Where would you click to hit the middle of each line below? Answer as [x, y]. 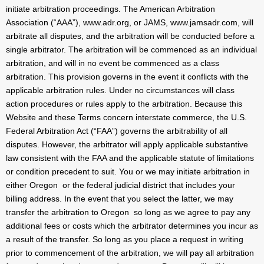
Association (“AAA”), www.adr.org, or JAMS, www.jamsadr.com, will [130, 23]
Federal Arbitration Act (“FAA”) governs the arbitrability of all [117, 131]
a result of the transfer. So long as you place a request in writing [125, 240]
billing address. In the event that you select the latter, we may [120, 199]
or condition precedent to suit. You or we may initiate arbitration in [128, 172]
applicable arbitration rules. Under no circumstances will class [120, 90]
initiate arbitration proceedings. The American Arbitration [110, 9]
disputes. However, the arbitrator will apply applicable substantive [127, 145]
